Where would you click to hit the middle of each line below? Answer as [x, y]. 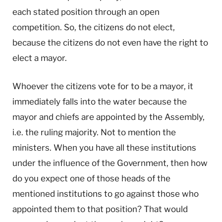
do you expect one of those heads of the [91, 179]
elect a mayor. [40, 58]
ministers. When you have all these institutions [104, 148]
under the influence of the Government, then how [110, 163]
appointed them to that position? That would [100, 209]
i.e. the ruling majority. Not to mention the [94, 133]
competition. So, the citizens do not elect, [94, 28]
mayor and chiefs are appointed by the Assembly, [109, 117]
